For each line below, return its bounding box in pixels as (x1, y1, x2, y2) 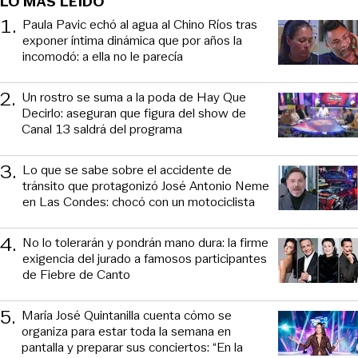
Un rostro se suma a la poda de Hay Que (22, 88, 246, 107)
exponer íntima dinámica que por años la (22, 31, 242, 50)
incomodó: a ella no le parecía (22, 47, 183, 66)
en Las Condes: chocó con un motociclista (22, 193, 255, 212)
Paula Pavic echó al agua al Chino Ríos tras (22, 15, 257, 34)
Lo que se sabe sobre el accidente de (22, 161, 232, 180)
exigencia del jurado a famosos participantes (22, 249, 267, 268)
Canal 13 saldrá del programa (22, 120, 182, 139)
